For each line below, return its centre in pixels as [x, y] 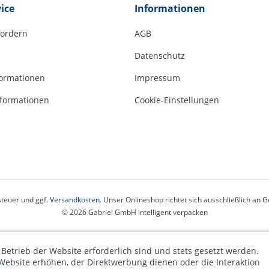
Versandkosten [74, 200]
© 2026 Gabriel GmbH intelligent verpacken [134, 213]
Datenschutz [160, 56]
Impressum [157, 78]
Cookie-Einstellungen [177, 100]
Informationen [170, 8]
